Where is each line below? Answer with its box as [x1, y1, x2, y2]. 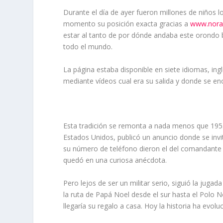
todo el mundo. [63, 42, 113, 52]
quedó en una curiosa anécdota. [63, 155, 167, 165]
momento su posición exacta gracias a [63, 19, 191, 29]
